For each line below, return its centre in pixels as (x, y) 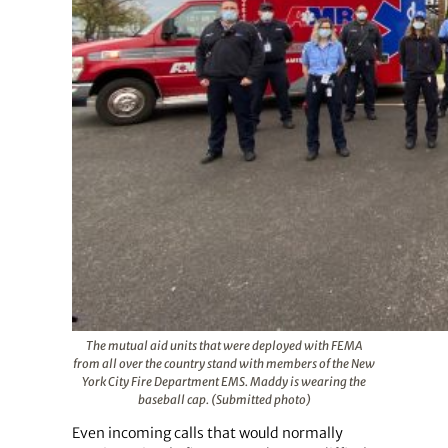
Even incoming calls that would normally (207, 433)
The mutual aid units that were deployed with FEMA (224, 346)
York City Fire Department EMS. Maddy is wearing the (224, 382)
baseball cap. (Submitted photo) (224, 400)
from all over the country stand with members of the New (224, 364)
